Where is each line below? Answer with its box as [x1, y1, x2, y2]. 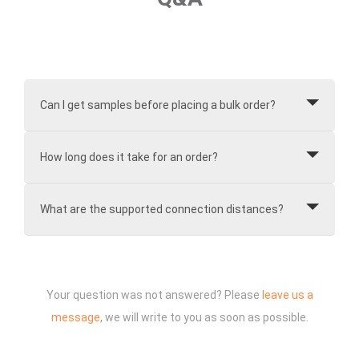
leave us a [261, 288, 313, 302]
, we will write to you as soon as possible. [99, 311, 309, 325]
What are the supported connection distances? [40, 203, 284, 216]
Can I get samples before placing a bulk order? [40, 99, 276, 112]
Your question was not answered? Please [46, 288, 262, 302]
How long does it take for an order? [40, 151, 218, 164]
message [50, 311, 100, 325]
